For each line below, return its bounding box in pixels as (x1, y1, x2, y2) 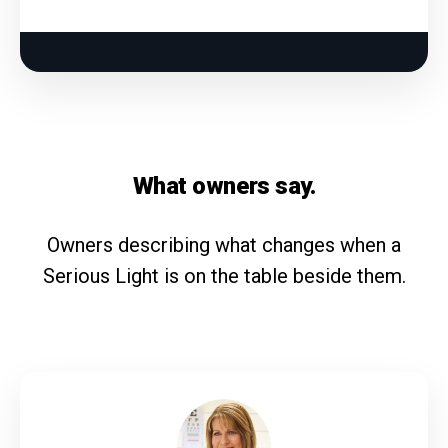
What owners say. (132, 172, 316, 201)
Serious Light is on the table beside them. (42, 264, 406, 289)
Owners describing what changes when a (47, 233, 401, 258)
